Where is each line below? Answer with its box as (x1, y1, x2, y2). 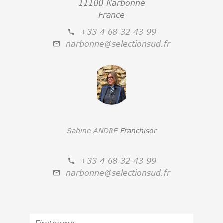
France (98, 10, 125, 19)
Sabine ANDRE (66, 126, 120, 135)
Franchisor (120, 126, 157, 135)
